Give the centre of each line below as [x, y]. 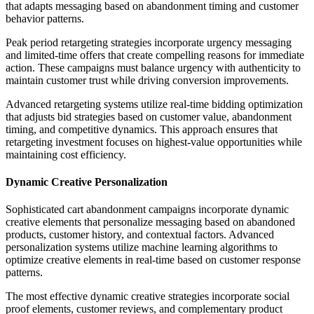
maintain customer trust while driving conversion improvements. [147, 80]
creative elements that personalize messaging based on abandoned [150, 222]
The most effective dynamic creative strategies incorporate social [148, 296]
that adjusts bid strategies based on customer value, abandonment [149, 116]
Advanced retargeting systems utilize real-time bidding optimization [154, 104]
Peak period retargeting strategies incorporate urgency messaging [149, 42]
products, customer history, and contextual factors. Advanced [140, 235]
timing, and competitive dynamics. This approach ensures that [142, 129]
